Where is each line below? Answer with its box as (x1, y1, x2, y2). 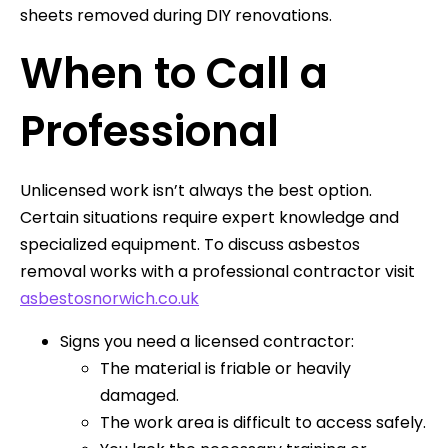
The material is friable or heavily (100, 356, 351, 380)
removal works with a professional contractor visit (20, 259, 415, 283)
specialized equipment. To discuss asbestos (20, 232, 360, 256)
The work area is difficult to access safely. (100, 410, 426, 434)
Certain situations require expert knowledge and (20, 205, 399, 229)
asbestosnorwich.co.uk (20, 286, 199, 310)
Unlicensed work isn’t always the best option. (20, 178, 372, 202)
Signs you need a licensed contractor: (60, 329, 354, 353)
